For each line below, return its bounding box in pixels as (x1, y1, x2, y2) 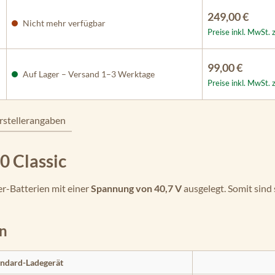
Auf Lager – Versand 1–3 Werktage (21, 69, 155, 79)
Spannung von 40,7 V (91, 182, 182, 194)
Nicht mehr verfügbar (21, 18, 106, 28)
